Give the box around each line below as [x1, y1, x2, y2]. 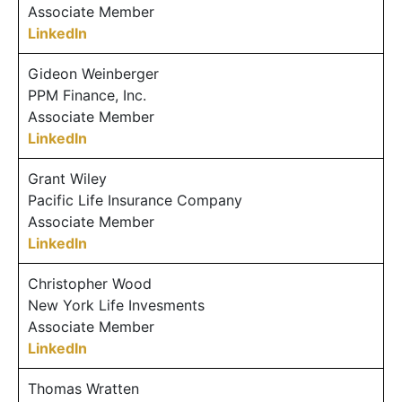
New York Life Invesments [28, 295, 205, 314]
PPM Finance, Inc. [28, 85, 146, 104]
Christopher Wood [28, 274, 152, 293]
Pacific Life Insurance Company [28, 190, 242, 209]
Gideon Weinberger [28, 64, 159, 83]
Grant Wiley [28, 169, 107, 188]
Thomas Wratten [28, 379, 139, 398]
